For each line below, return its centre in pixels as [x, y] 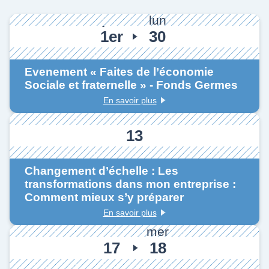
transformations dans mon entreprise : [130, 184]
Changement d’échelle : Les [101, 171]
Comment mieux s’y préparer [104, 197]
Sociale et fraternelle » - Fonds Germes [131, 85]
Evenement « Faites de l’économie [119, 71]
